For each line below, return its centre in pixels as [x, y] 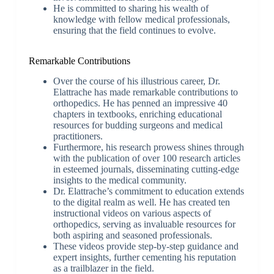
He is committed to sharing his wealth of [131, 9]
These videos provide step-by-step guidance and [146, 246]
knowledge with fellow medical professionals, [141, 20]
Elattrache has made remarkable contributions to [145, 92]
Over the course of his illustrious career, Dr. [136, 81]
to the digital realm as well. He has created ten [141, 202]
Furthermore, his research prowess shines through [148, 147]
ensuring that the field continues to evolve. [134, 31]
